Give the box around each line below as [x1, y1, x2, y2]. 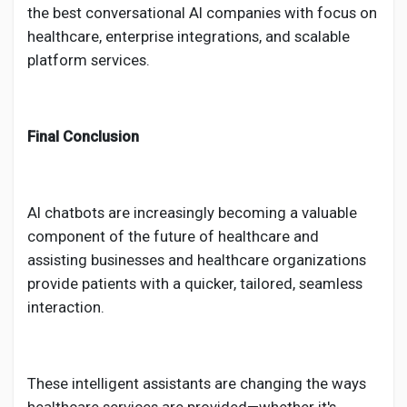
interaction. [27, 298, 104, 316]
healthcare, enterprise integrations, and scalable [27, 27, 350, 45]
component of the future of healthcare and [27, 227, 319, 245]
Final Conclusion [27, 127, 139, 145]
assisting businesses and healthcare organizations [27, 251, 366, 269]
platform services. [27, 51, 150, 69]
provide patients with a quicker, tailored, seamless [27, 274, 362, 293]
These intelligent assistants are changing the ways [27, 374, 366, 392]
